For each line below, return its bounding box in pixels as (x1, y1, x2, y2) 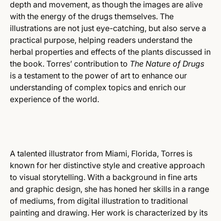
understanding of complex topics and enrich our (10, 82, 186, 92)
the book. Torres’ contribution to (10, 59, 130, 69)
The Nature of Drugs (130, 59, 204, 69)
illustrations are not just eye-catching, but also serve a (10, 23, 206, 33)
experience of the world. (10, 94, 99, 104)
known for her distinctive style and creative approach (10, 160, 205, 170)
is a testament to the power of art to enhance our (10, 71, 187, 80)
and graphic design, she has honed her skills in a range (10, 184, 209, 194)
